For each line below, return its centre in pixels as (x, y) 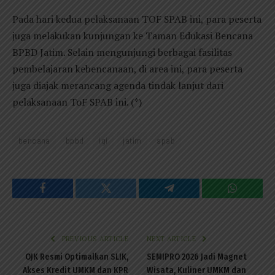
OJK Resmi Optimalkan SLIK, (77, 257)
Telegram (189, 197)
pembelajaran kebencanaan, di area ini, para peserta (127, 69)
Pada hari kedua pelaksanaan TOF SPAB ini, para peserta (137, 19)
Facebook (63, 197)
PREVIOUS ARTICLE (94, 239)
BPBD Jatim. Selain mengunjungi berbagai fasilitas (122, 52)
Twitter (121, 197)
